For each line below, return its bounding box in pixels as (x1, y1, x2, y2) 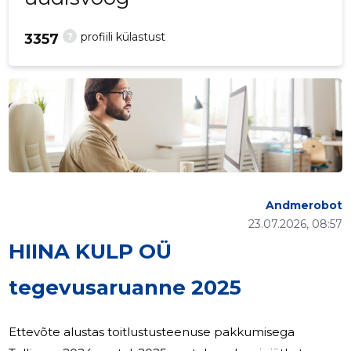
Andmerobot (265, 198, 342, 213)
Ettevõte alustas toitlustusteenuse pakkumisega (9, 324, 295, 340)
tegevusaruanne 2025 (9, 275, 242, 301)
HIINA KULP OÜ (9, 239, 172, 265)
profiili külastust (81, 30, 166, 45)
